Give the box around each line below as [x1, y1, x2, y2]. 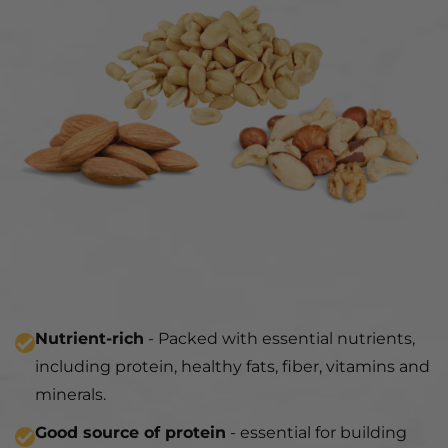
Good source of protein [35, 422, 226, 442]
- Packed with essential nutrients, [144, 328, 415, 348]
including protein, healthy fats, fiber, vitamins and [35, 356, 430, 376]
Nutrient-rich [35, 328, 144, 348]
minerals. [35, 384, 106, 404]
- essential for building [226, 422, 407, 442]
